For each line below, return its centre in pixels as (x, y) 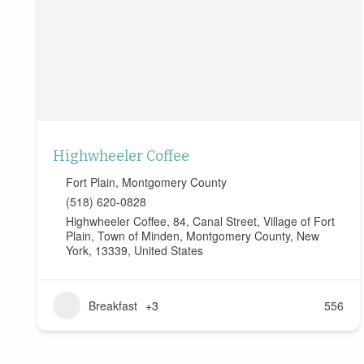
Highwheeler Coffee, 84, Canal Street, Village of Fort (200, 221)
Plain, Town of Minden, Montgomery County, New (193, 236)
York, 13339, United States (134, 251)
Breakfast (113, 306)
